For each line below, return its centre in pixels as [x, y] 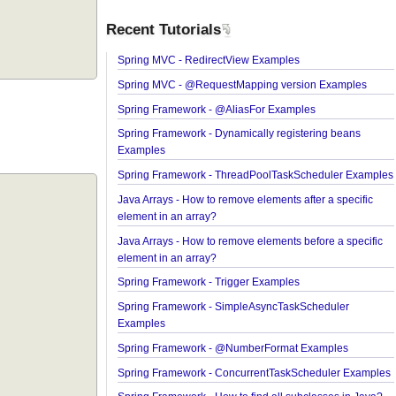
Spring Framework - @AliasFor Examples [247, 137]
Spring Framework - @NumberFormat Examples [264, 383]
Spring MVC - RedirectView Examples [239, 86]
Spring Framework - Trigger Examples [239, 315]
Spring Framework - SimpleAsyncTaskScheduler [265, 340]
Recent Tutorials [193, 54]
